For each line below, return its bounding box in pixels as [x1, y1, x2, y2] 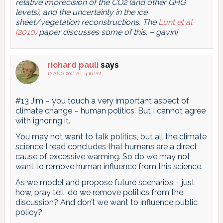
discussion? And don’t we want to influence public [15, 197, 198, 207]
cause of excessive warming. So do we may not [15, 151, 190, 161]
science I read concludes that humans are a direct [15, 141, 197, 151]
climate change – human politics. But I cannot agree [15, 106, 206, 115]
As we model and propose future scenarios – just [15, 177, 195, 187]
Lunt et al [158, 17, 192, 27]
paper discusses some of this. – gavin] [36, 27, 178, 37]
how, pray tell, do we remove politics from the [15, 187, 183, 197]
